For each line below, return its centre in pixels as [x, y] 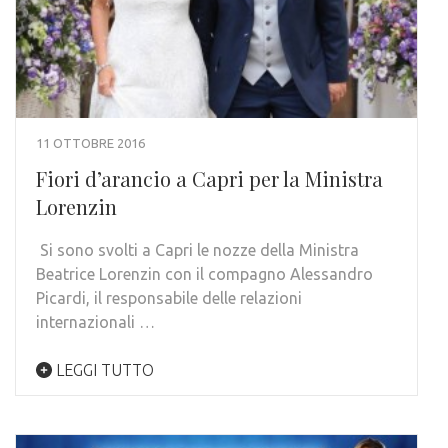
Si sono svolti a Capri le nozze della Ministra [197, 250]
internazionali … [95, 322]
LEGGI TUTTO [103, 370]
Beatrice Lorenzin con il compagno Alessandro [204, 274]
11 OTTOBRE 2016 [90, 143]
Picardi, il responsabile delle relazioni [169, 298]
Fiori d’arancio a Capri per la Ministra [209, 179]
